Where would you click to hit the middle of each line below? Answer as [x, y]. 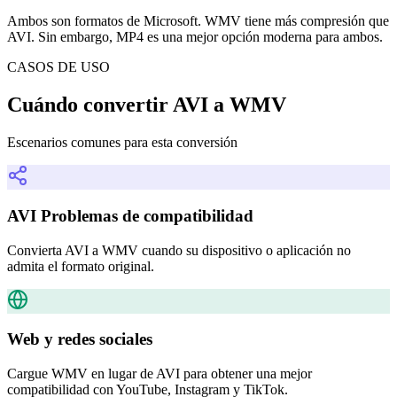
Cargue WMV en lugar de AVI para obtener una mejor [160, 373]
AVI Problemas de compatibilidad [130, 215]
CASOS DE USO [58, 67]
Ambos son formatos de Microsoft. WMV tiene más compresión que [198, 21]
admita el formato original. [81, 266]
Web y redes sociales [80, 339]
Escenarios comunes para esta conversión [122, 143]
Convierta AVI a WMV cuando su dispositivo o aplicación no [179, 250]
